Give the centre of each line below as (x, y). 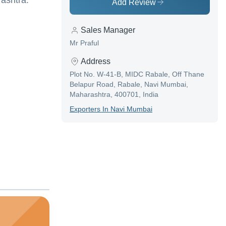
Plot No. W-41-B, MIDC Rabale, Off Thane (137, 74)
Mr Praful (84, 43)
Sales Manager (108, 30)
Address (96, 62)
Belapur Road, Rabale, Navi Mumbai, (129, 84)
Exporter (83, 109)
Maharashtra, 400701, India (114, 95)
